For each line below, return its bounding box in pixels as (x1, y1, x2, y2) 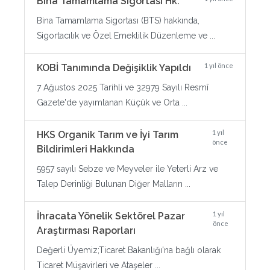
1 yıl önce (204, 61, 233, 69)
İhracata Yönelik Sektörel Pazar (37, 210, 185, 222)
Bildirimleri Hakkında (37, 143, 134, 155)
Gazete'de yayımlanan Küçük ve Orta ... (37, 98, 187, 107)
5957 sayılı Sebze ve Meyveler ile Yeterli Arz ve (37, 164, 218, 174)
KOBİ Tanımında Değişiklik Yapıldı (37, 62, 191, 74)
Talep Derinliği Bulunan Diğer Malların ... (37, 179, 190, 189)
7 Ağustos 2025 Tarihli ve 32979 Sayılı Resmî (37, 83, 209, 92)
